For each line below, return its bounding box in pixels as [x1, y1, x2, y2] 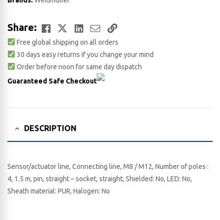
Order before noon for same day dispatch [15, 63, 142, 71]
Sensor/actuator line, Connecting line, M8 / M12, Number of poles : [7, 163, 209, 171]
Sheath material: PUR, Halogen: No [7, 187, 110, 195]
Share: [7, 22, 37, 33]
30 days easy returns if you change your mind [15, 51, 154, 58]
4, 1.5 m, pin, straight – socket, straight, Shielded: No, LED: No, [7, 175, 192, 183]
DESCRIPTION [24, 123, 77, 133]
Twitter [69, 21, 102, 32]
